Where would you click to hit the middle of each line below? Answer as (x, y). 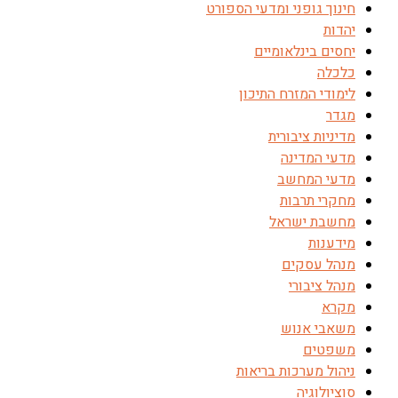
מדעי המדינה (318, 158)
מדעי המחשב (316, 179)
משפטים (329, 350)
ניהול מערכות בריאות (296, 371)
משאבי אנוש (318, 329)
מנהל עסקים (318, 265)
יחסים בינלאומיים (305, 52)
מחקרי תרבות (318, 201)
